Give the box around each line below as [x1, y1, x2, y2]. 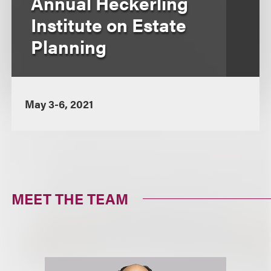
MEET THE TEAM [11, 188, 129, 209]
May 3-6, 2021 [24, 96, 93, 111]
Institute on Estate [31, 11, 187, 38]
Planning [31, 33, 107, 59]
